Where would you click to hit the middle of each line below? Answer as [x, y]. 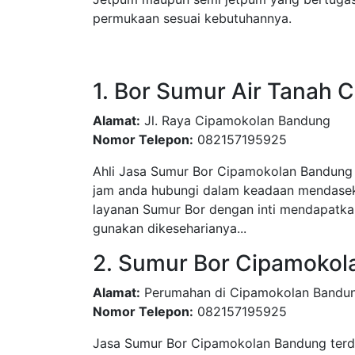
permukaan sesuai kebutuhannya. [192, 18]
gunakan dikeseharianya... [170, 228]
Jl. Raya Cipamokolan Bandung [235, 120]
